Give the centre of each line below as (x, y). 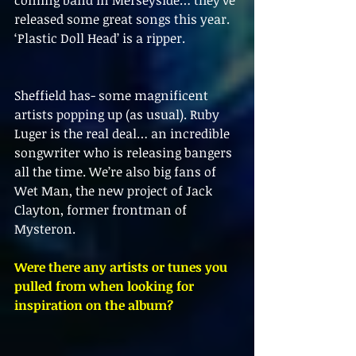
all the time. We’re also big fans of (117, 172)
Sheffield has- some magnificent (113, 96)
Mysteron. (46, 229)
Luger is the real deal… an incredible (124, 134)
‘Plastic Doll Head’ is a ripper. (100, 39)
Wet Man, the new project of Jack (115, 191)
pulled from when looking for (106, 286)
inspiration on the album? (94, 306)
